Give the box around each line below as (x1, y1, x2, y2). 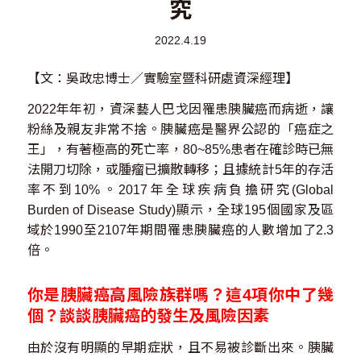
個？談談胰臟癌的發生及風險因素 (27, 307, 269, 326)
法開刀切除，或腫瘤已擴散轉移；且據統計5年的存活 (27, 163, 334, 177)
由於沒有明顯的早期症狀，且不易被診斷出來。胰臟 (27, 341, 334, 355)
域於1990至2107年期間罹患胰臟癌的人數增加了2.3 (27, 223, 334, 238)
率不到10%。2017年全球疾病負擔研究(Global (27, 183, 334, 197)
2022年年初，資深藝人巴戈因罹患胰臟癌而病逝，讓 (27, 102, 334, 117)
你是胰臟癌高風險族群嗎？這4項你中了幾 (27, 286, 334, 305)
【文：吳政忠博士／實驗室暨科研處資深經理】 (27, 71, 298, 85)
